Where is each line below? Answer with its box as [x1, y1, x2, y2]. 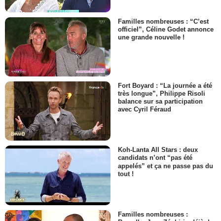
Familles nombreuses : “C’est [118, 17, 209, 25]
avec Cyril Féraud [118, 106, 171, 113]
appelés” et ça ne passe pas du [118, 162, 213, 170]
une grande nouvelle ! [118, 33, 184, 41]
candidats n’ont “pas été [118, 154, 192, 162]
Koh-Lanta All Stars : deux [118, 146, 198, 154]
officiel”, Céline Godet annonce [118, 25, 214, 33]
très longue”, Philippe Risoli [118, 90, 205, 98]
